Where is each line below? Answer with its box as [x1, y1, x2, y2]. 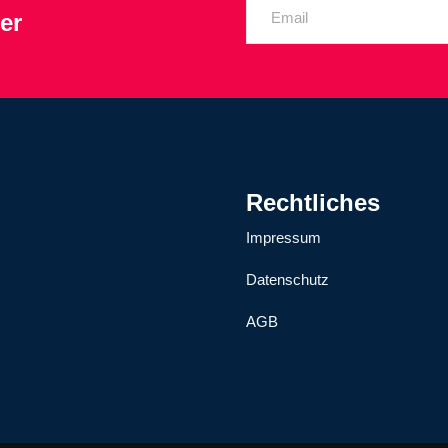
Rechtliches [246, 189, 380, 217]
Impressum [246, 229, 321, 247]
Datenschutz [246, 271, 329, 289]
